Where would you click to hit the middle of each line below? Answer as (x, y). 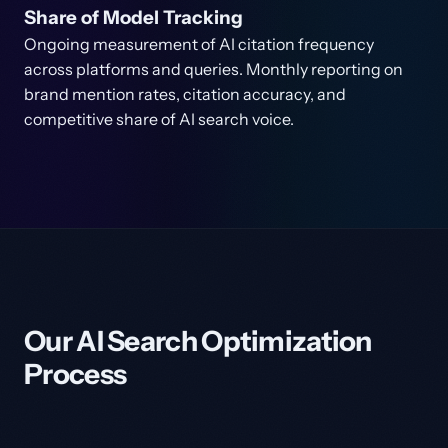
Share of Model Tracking (133, 17)
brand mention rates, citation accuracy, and (185, 94)
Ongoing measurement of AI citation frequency (199, 44)
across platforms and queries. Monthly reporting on (213, 69)
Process (75, 374)
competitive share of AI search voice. (159, 119)
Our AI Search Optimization (198, 341)
